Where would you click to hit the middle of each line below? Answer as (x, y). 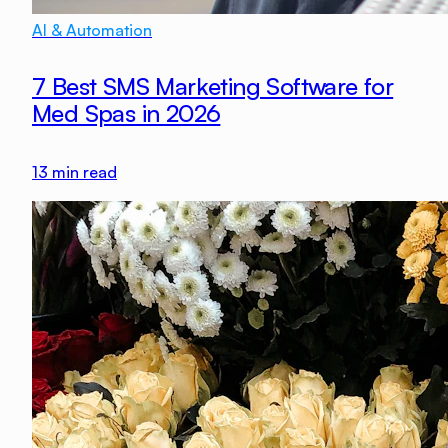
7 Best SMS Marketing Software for (213, 86)
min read (82, 171)
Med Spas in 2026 (126, 113)
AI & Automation (92, 30)
